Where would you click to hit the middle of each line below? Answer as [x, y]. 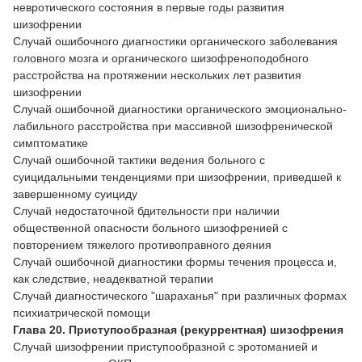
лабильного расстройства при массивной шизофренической [173, 126]
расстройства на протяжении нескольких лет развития [157, 76]
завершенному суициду [75, 194]
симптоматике [51, 143]
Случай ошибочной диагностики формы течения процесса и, [175, 262]
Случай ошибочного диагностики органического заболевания [175, 42]
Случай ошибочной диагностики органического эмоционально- [180, 109]
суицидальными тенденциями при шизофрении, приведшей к [177, 177]
